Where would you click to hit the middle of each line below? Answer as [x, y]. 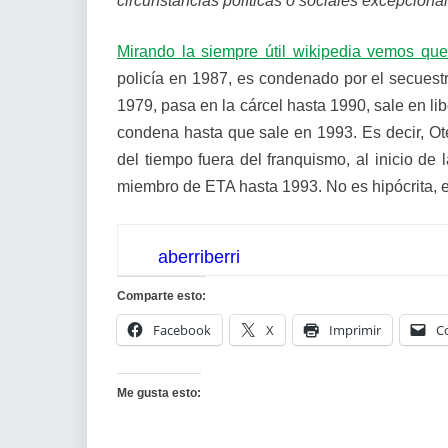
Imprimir [355, 330]
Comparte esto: [161, 296]
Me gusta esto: [159, 393]
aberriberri [199, 257]
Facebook [182, 330]
